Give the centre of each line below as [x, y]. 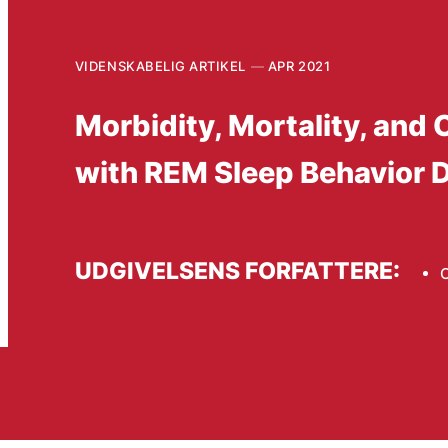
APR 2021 [299, 65]
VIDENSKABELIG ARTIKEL [160, 65]
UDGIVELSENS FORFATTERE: [237, 271]
